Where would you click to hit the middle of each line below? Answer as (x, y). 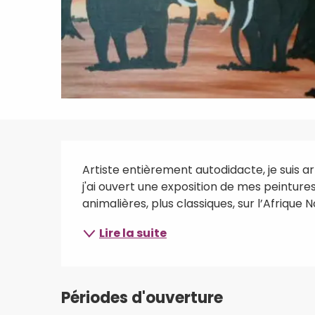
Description (137, 157)
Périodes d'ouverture (142, 297)
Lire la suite (133, 233)
